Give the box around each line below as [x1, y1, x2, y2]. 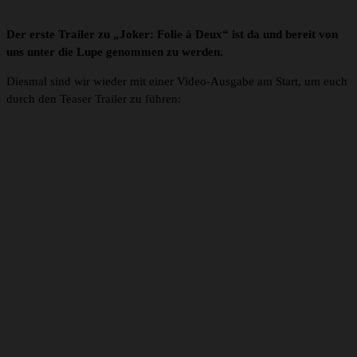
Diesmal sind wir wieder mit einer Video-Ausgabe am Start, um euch [6, 75, 347, 88]
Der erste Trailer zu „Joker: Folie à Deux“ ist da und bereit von [6, 28, 338, 41]
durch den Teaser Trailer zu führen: [6, 92, 181, 106]
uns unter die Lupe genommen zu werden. [6, 45, 223, 59]
